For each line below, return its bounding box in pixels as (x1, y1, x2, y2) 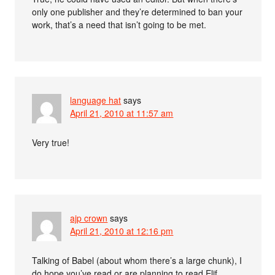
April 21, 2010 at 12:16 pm (70, 225, 174, 238)
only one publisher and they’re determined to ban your (32, 6, 243, 18)
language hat (70, 94, 122, 107)
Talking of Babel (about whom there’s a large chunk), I (32, 254, 242, 267)
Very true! (32, 136, 70, 149)
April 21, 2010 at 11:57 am (70, 107, 174, 120)
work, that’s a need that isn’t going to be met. (32, 18, 207, 31)
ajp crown (70, 212, 108, 225)
